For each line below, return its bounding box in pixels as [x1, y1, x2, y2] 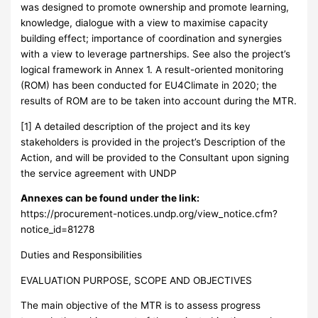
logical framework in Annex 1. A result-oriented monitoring [21, 63, 284, 75]
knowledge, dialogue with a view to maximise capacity [21, 16, 269, 28]
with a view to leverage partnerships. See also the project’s [21, 48, 291, 60]
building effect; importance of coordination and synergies [21, 32, 283, 44]
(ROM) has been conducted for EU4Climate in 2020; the [21, 79, 278, 91]
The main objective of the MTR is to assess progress [21, 300, 261, 312]
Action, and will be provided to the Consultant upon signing [21, 151, 290, 163]
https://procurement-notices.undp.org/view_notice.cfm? [21, 208, 278, 220]
